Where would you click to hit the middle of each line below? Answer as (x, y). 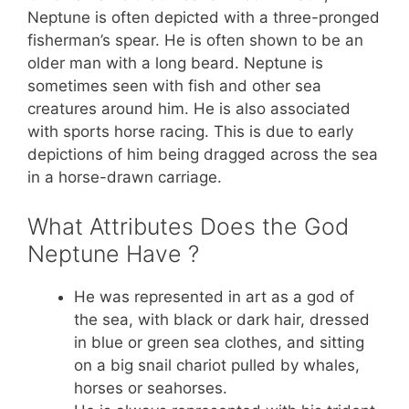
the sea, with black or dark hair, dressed (222, 319)
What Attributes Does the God (188, 226)
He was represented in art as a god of (214, 296)
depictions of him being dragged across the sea (203, 155)
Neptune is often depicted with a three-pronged (204, 18)
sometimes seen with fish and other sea (174, 86)
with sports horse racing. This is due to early (190, 132)
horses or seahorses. (151, 388)
